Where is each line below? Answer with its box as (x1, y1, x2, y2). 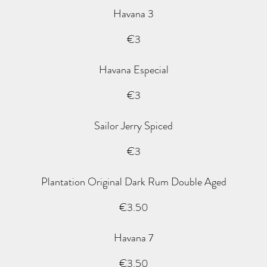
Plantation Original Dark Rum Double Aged (41, 174, 226, 190)
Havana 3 (113, 6, 154, 21)
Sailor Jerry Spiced (94, 118, 173, 133)
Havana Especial (98, 62, 169, 77)
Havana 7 (113, 230, 154, 246)
